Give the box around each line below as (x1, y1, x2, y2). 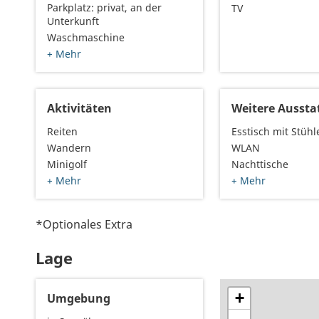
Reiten (47, 125, 78, 139)
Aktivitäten (47, 100, 112, 117)
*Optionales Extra (36, 216, 132, 233)
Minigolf (47, 157, 87, 172)
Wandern (47, 141, 91, 155)
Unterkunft (47, 14, 99, 28)
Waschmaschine (47, 31, 125, 45)
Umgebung (47, 291, 110, 307)
